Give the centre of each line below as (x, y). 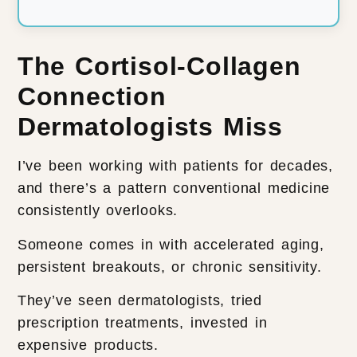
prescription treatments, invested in (142, 323)
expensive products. (91, 345)
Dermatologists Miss (150, 127)
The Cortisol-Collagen (159, 67)
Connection (92, 97)
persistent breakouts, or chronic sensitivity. (173, 267)
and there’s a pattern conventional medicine (174, 188)
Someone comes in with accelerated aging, (171, 244)
